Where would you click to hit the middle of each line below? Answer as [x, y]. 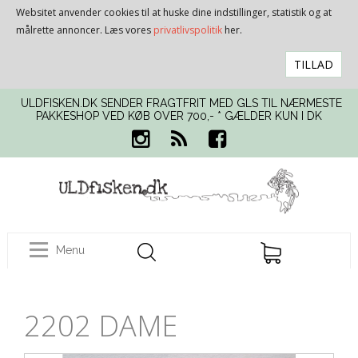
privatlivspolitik [188, 30]
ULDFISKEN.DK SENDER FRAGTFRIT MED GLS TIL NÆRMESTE [182, 103]
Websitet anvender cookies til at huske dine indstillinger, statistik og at [174, 12]
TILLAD [314, 64]
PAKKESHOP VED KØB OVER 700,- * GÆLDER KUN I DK [179, 116]
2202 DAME [101, 326]
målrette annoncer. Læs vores [85, 30]
